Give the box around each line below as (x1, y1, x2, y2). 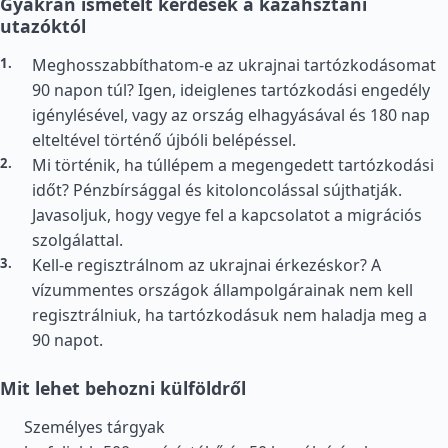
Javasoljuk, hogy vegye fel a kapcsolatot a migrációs (32, 204, 422, 226)
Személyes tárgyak (24, 416, 165, 438)
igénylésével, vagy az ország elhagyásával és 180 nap (32, 104, 430, 126)
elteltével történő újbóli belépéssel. (32, 129, 296, 151)
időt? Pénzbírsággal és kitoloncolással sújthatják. (32, 179, 402, 201)
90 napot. (32, 329, 103, 351)
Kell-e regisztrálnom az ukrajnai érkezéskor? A (32, 254, 381, 276)
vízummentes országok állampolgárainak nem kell (32, 279, 413, 301)
